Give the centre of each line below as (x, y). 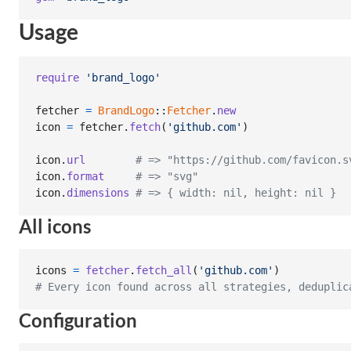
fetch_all (164, 271)
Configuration (78, 320)
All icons (55, 226)
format (85, 177)
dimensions (98, 193)
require (57, 78)
